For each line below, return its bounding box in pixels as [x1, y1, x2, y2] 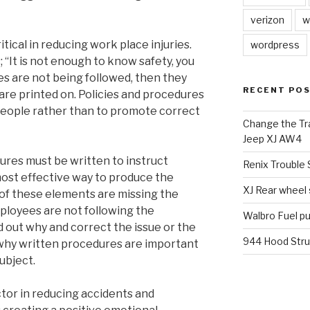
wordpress [250, 38, 300, 51]
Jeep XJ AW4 [242, 132, 302, 145]
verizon [250, 13, 284, 26]
